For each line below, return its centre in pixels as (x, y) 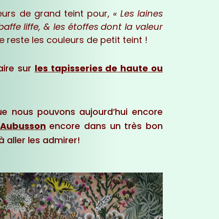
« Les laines (138, 14)
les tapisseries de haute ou (99, 68)
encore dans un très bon (104, 126)
